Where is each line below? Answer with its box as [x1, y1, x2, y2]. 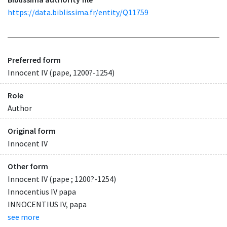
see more [8, 212, 40, 222]
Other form [8, 161, 48, 172]
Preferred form [8, 54, 61, 65]
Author [8, 102, 32, 113]
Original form [8, 126, 56, 136]
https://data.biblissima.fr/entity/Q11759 [8, 7, 148, 18]
